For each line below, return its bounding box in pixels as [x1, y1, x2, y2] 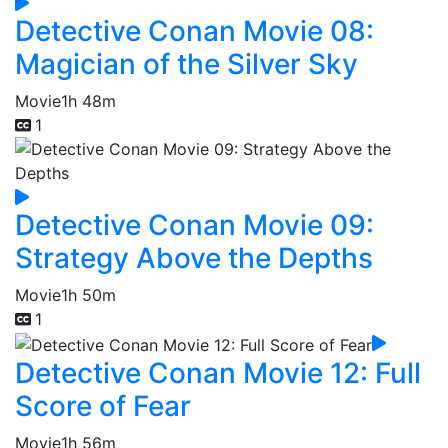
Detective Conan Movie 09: [15, 208, 374, 243]
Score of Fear [15, 389, 191, 424]
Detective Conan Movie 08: [15, 14, 374, 49]
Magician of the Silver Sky [15, 47, 358, 82]
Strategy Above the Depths [15, 241, 373, 276]
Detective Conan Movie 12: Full [15, 356, 421, 391]
